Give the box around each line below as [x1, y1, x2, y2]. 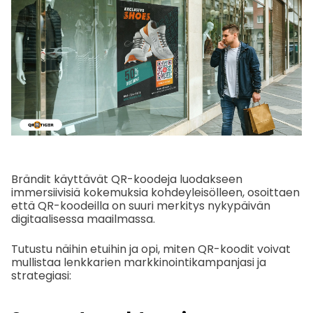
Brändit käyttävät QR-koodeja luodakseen [11, 170, 242, 187]
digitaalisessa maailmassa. [11, 210, 155, 227]
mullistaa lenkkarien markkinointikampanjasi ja [11, 254, 266, 270]
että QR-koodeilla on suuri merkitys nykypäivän [11, 197, 270, 214]
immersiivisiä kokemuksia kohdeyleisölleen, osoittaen [11, 184, 300, 201]
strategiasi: [11, 267, 71, 284]
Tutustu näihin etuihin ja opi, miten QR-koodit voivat [11, 240, 291, 257]
